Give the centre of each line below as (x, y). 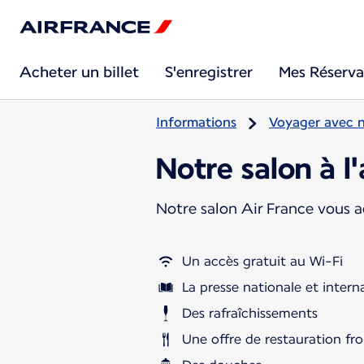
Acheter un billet (79, 72)
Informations (196, 122)
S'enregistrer (209, 72)
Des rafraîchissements (250, 313)
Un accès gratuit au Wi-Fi (262, 261)
